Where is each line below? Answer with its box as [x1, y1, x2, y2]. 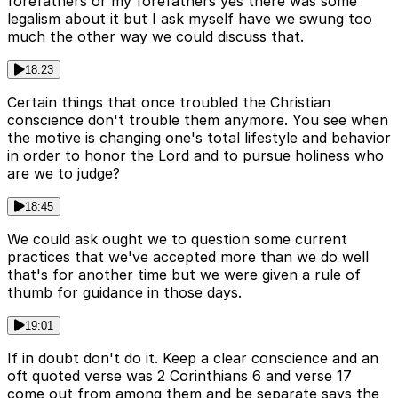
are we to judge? [7, 164, 120, 183]
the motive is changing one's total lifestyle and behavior [7, 129, 391, 147]
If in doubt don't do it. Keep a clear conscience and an [7, 349, 378, 368]
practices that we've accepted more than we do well [7, 248, 369, 267]
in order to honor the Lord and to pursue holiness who [7, 147, 384, 165]
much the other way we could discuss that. [7, 28, 304, 46]
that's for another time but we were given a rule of [7, 266, 361, 284]
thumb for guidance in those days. [7, 283, 242, 302]
